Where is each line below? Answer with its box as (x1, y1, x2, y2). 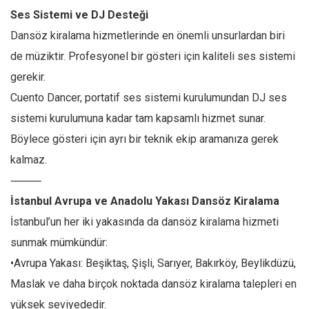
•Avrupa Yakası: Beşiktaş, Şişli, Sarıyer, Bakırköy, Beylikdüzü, (10, 257, 296, 270)
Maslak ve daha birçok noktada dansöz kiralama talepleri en (10, 277, 297, 290)
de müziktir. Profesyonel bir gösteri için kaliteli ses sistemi (10, 50, 295, 63)
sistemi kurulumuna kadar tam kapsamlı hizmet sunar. (10, 112, 266, 125)
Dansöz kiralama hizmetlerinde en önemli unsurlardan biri (10, 29, 285, 42)
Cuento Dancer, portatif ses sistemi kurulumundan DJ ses (10, 91, 287, 104)
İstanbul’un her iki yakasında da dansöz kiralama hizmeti (10, 215, 279, 228)
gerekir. (10, 70, 46, 83)
